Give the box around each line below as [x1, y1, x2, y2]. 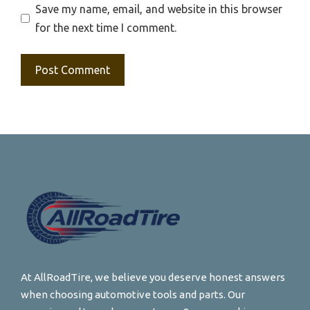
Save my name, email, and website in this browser [35, 2, 282, 15]
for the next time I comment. [35, 21, 176, 34]
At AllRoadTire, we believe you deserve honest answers [21, 271, 285, 284]
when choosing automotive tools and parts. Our [21, 289, 245, 301]
